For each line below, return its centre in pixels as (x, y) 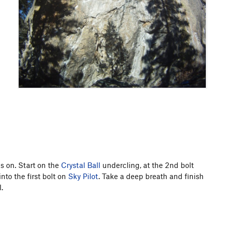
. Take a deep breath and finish (151, 176)
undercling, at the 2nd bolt (147, 165)
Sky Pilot (83, 176)
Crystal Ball (81, 165)
